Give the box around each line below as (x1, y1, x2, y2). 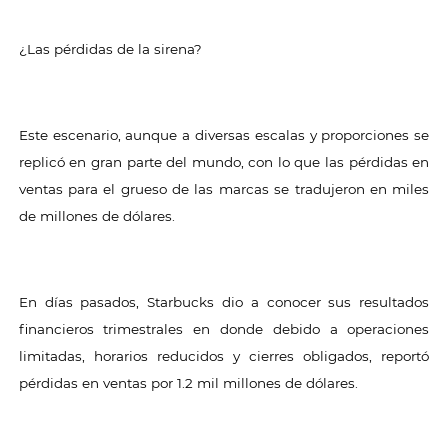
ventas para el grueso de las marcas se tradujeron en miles (18, 181, 430, 197)
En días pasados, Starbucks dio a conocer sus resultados (18, 294, 430, 310)
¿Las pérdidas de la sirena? (18, 41, 202, 57)
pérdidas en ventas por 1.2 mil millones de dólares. (18, 375, 358, 391)
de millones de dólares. (18, 208, 175, 224)
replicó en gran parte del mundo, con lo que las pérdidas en (18, 154, 430, 170)
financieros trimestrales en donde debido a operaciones (18, 321, 430, 337)
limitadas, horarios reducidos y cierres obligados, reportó (18, 348, 430, 364)
